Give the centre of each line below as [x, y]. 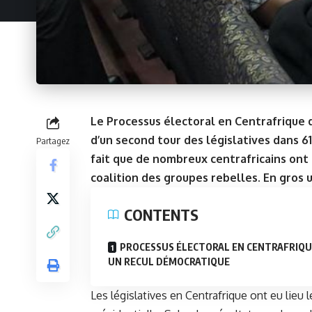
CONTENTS [161, 214]
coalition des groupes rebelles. [175, 177]
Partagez [53, 140]
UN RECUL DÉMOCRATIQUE [169, 261]
